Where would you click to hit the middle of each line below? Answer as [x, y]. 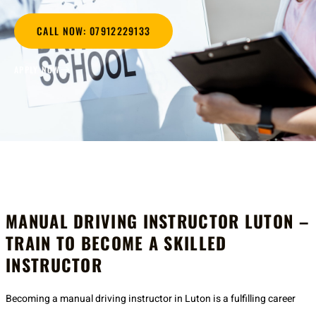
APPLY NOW [37, 69]
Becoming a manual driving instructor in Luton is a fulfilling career [151, 298]
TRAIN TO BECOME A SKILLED [116, 242]
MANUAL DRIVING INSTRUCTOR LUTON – [157, 220]
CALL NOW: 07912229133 [94, 30]
